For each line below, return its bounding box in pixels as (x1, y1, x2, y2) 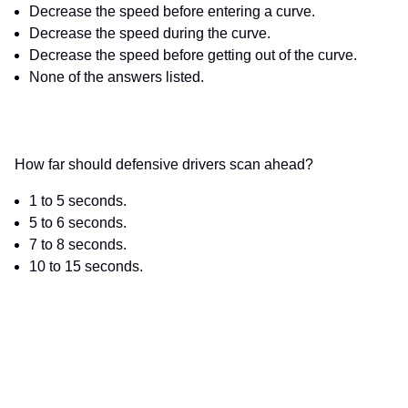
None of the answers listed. (29, 69, 204, 86)
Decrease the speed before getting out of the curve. (29, 47, 357, 64)
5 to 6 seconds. (29, 215, 127, 231)
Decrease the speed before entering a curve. (29, 4, 315, 20)
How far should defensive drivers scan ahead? (15, 157, 313, 173)
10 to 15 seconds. (29, 259, 143, 275)
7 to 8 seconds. (29, 237, 127, 253)
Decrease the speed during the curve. (29, 25, 270, 42)
